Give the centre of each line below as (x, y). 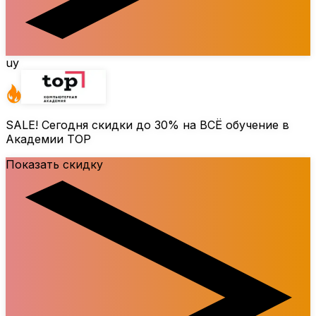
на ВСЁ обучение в (234, 125)
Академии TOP (48, 139)
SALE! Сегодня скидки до (80, 125)
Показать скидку (54, 165)
